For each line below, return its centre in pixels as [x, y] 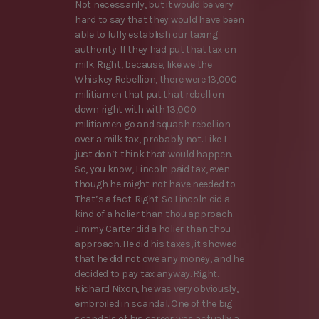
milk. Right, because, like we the [143, 65]
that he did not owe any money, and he [159, 259]
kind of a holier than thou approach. [155, 214]
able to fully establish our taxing [146, 35]
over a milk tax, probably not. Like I [151, 140]
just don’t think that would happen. [154, 155]
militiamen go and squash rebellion [153, 125]
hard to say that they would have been [159, 20]
